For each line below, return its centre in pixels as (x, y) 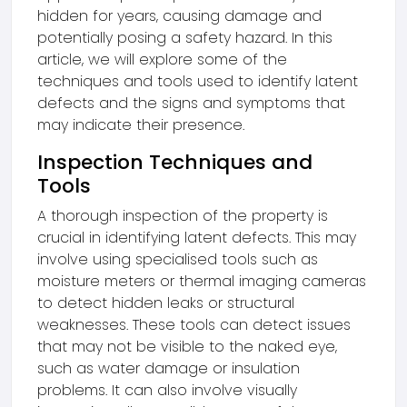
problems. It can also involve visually (167, 390)
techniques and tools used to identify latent (198, 81)
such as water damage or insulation (169, 368)
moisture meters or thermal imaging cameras (202, 281)
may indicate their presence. (141, 125)
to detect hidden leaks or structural (166, 303)
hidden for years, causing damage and (179, 16)
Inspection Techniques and (175, 162)
